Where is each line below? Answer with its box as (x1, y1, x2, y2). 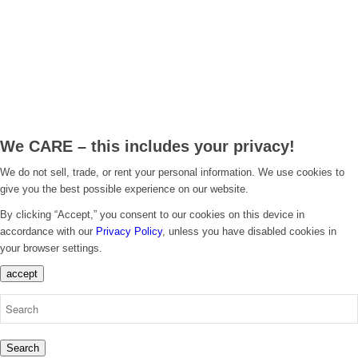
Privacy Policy (96, 225, 162, 238)
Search (6, 342, 39, 355)
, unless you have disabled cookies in (162, 225, 336, 238)
